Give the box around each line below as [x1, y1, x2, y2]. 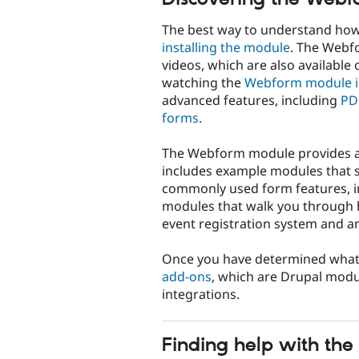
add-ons [162, 268, 212, 286]
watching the [162, 74, 244, 92]
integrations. [162, 285, 240, 304]
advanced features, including [162, 91, 341, 110]
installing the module [162, 38, 290, 57]
